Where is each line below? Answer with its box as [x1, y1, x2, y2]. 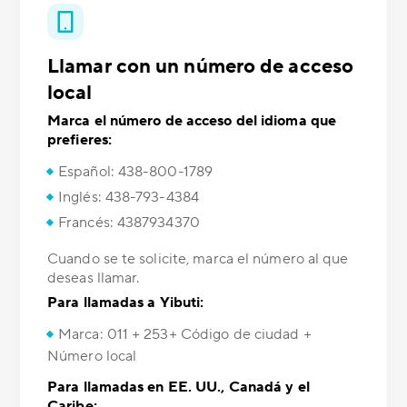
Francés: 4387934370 [58, 213, 200, 233]
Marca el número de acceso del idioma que [47, 112, 337, 131]
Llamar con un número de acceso [47, 54, 354, 80]
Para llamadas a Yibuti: [47, 293, 204, 313]
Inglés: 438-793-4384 [58, 188, 199, 207]
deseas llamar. [47, 269, 140, 288]
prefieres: [47, 131, 112, 150]
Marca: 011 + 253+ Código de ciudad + [58, 325, 312, 344]
